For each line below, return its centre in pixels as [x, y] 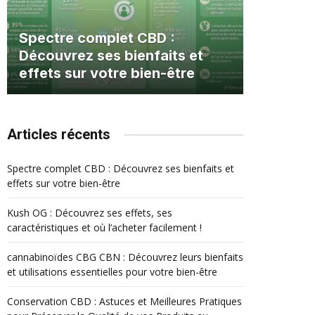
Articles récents [59, 134]
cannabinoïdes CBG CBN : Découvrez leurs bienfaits [125, 257]
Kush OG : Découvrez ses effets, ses [90, 213]
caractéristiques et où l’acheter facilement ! [104, 227]
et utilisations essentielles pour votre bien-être [112, 272]
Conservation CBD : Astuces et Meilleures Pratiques [124, 301]
